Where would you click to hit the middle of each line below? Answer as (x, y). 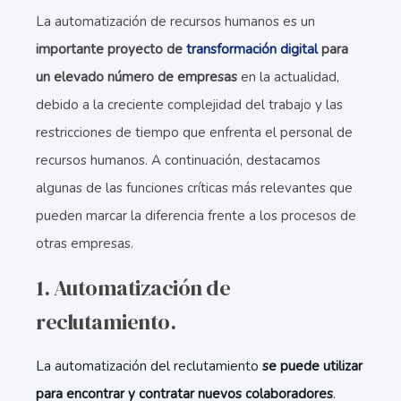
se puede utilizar (312, 366)
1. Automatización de (133, 288)
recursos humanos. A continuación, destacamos (178, 160)
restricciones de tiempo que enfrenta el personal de (194, 132)
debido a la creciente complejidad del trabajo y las (189, 105)
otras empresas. (85, 243)
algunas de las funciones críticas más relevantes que (194, 188)
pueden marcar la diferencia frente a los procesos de (196, 216)
